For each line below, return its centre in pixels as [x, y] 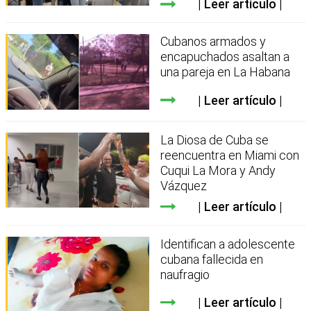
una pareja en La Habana [226, 72]
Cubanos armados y [213, 42]
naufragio [185, 274]
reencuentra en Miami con [230, 155]
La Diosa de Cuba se [215, 140]
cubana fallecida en [212, 259]
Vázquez [184, 185]
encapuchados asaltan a [225, 57]
